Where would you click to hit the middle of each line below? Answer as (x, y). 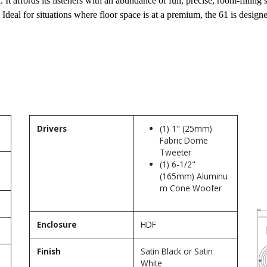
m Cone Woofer (191, 188)
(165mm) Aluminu (194, 176)
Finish (49, 251)
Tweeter (176, 152)
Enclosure (57, 224)
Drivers (52, 128)
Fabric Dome (184, 140)
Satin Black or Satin (177, 251)
